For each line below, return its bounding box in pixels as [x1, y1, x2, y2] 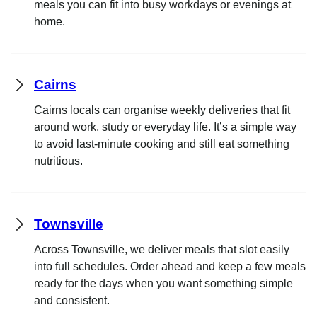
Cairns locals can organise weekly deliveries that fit [34, 103, 290, 116]
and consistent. [34, 294, 110, 306]
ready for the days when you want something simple [34, 277, 293, 289]
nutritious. [34, 154, 83, 167]
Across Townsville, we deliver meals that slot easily [34, 243, 289, 255]
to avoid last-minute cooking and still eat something [34, 137, 289, 150]
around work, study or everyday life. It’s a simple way [34, 120, 296, 133]
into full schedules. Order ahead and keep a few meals [34, 260, 306, 272]
